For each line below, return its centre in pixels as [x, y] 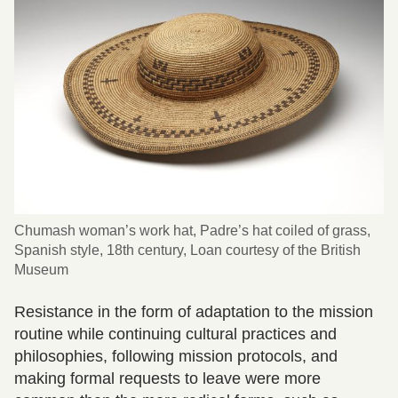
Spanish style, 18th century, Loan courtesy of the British [187, 251]
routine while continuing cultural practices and [175, 334]
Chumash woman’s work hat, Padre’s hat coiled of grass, [192, 231]
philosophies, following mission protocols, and [176, 357]
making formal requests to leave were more [167, 379]
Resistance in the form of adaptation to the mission [194, 312]
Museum [41, 270]
